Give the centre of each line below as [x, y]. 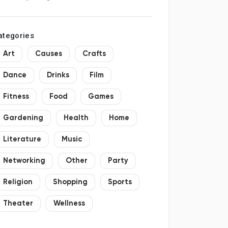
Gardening [23, 118]
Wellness [69, 204]
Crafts [94, 54]
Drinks [58, 75]
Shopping [70, 182]
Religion [18, 182]
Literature [22, 139]
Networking [24, 161]
